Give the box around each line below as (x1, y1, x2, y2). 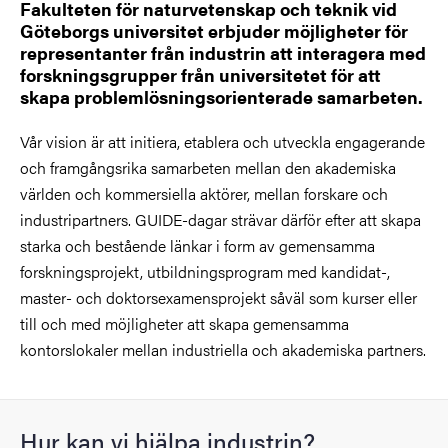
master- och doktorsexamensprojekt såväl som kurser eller (20, 285, 417, 309)
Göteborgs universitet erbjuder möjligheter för (20, 18, 408, 43)
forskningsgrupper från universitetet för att (20, 62, 381, 87)
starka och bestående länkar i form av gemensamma (20, 233, 375, 257)
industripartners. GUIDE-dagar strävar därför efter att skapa (20, 207, 421, 231)
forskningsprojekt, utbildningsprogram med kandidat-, (20, 259, 390, 283)
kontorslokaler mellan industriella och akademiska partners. (20, 337, 426, 361)
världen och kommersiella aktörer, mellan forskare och (20, 181, 388, 205)
